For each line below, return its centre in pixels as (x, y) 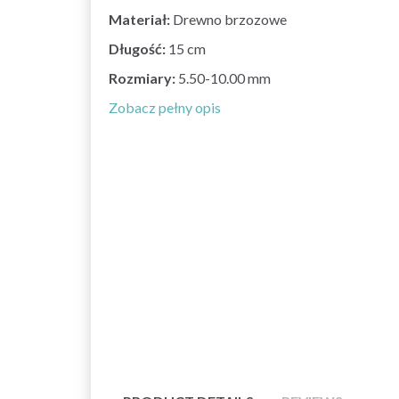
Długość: (138, 49)
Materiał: (141, 20)
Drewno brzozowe (230, 20)
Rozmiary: (143, 78)
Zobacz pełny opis (165, 108)
